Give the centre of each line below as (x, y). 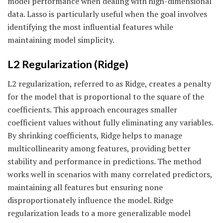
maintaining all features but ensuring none (85, 187)
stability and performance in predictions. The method (104, 162)
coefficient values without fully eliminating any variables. (110, 123)
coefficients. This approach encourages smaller (92, 110)
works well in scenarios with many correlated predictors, (110, 174)
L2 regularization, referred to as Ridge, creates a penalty (109, 84)
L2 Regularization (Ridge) (68, 64)
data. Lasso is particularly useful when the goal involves (107, 14)
